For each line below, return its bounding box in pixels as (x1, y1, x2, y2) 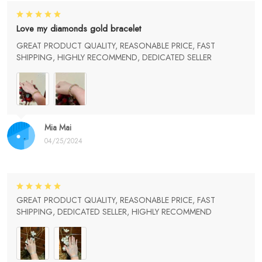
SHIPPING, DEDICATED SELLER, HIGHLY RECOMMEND (16, 206, 212, 218)
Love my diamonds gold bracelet (16, 22, 141, 36)
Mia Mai (44, 122, 71, 134)
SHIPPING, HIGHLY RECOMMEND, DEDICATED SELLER (16, 51, 212, 64)
